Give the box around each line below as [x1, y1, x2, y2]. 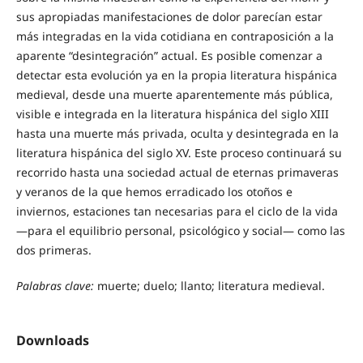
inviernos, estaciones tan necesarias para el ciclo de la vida [15, 203, 338, 219]
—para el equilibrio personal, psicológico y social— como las [15, 222, 345, 238]
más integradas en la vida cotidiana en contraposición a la [15, 28, 334, 44]
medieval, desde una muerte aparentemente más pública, [15, 86, 333, 102]
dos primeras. [15, 241, 92, 258]
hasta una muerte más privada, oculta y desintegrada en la [15, 125, 339, 141]
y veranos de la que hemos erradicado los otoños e [15, 183, 293, 199]
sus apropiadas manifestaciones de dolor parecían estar [15, 8, 322, 24]
